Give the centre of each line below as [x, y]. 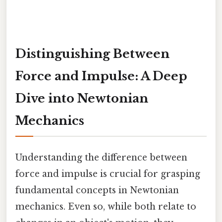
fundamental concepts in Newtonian [97, 190]
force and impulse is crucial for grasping [108, 174]
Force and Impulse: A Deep [101, 76]
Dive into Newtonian [82, 98]
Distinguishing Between [92, 54]
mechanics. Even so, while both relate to [106, 206]
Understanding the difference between [101, 157]
